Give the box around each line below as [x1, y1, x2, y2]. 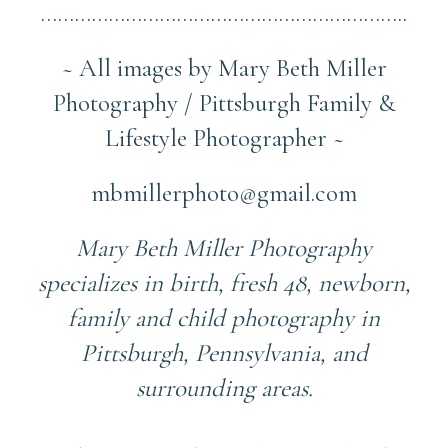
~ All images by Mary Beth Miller [61, 52, 387, 83]
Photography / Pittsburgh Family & [52, 87, 396, 118]
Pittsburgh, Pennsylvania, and [80, 337, 368, 368]
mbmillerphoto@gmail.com [91, 177, 357, 208]
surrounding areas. [135, 372, 313, 403]
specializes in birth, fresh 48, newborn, [37, 267, 411, 298]
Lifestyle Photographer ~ [104, 122, 344, 153]
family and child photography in [68, 302, 380, 333]
